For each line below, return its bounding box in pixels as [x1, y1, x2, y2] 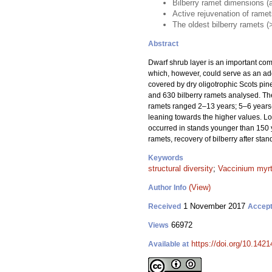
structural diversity [148, 164, 213, 173]
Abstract [148, 39, 178, 48]
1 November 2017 [181, 202, 248, 211]
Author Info [148, 183, 186, 192]
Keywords [148, 154, 183, 162]
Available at [148, 240, 189, 248]
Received [148, 202, 181, 211]
